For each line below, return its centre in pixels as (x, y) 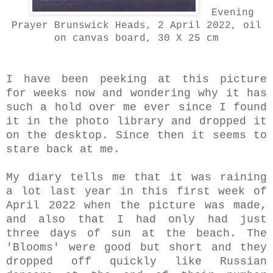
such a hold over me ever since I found (136, 107)
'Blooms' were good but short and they (136, 247)
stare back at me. (66, 149)
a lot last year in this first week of (136, 191)
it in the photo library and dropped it (136, 121)
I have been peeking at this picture (136, 79)
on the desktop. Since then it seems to (136, 135)
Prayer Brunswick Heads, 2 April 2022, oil (136, 25)
